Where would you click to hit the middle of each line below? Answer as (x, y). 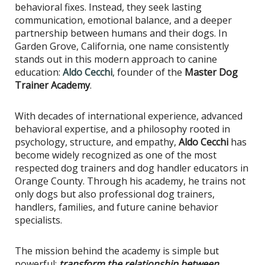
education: (39, 72)
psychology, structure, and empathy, (97, 142)
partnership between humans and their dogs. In (121, 33)
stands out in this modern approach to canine (116, 59)
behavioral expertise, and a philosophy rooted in (122, 129)
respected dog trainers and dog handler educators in (132, 168)
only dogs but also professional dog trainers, (115, 194)
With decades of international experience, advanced (129, 116)
